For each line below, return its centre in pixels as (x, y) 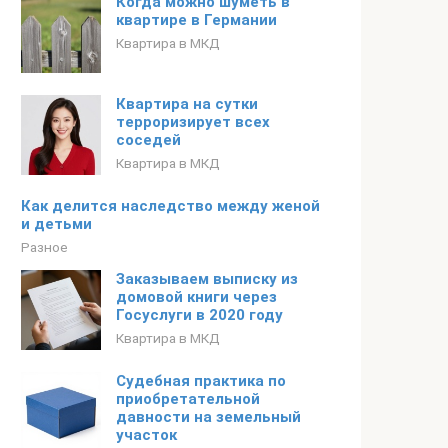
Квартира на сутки (187, 104)
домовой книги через (196, 297)
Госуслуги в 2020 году (199, 315)
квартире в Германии (196, 20)
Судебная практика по (201, 381)
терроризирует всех (193, 122)
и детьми (56, 224)
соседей (148, 140)
